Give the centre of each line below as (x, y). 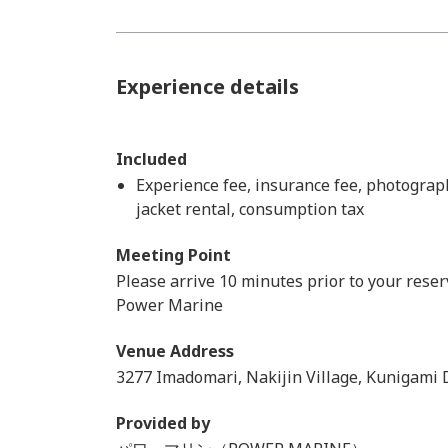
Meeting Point (173, 255)
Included (151, 159)
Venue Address (175, 351)
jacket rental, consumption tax (250, 209)
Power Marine (169, 305)
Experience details (207, 86)
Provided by (163, 423)
